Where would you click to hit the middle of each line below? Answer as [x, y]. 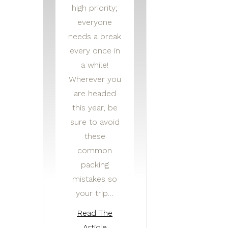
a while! [95, 65]
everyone [95, 22]
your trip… [95, 193]
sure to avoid [95, 122]
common [95, 151]
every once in [95, 51]
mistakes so [95, 179]
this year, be [95, 108]
